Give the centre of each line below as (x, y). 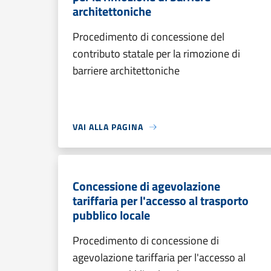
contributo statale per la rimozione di (156, 54)
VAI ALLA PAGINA (108, 127)
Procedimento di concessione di (146, 240)
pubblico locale (111, 215)
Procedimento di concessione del (149, 37)
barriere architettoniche (126, 70)
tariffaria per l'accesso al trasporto (161, 201)
